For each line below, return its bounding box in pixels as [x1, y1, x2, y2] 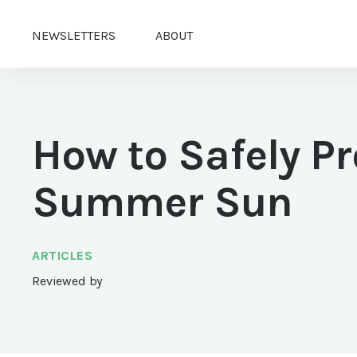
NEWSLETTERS [32, 28, 116, 43]
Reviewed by [32, 273, 103, 288]
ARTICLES [32, 248, 92, 263]
